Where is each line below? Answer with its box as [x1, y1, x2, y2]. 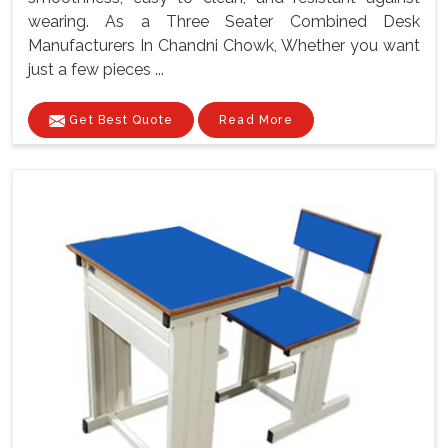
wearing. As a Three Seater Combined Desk [28, 12, 420, 32]
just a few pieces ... [28, 60, 164, 80]
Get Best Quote [65, 113, 173, 128]
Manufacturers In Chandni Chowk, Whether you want [28, 36, 420, 56]
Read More [219, 113, 293, 128]
